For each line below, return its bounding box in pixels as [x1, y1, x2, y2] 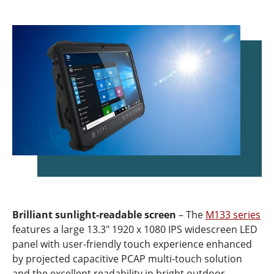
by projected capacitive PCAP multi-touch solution [12, 251, 242, 265]
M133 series [206, 207, 261, 221]
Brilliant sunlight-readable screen [12, 207, 176, 221]
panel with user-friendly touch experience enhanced [12, 237, 252, 251]
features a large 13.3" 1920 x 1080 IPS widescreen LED [12, 222, 257, 236]
